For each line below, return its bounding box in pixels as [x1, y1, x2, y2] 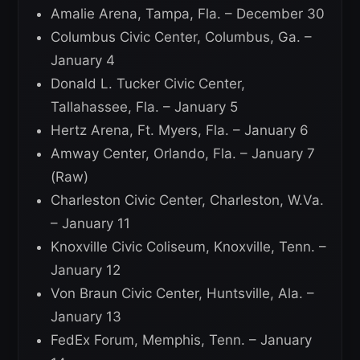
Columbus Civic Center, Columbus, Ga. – [51, 29, 312, 46]
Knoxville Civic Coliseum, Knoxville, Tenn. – [51, 239, 326, 256]
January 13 [51, 309, 121, 325]
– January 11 [51, 215, 130, 232]
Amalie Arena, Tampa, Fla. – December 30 [51, 6, 325, 22]
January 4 [51, 52, 115, 69]
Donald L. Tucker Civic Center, [51, 76, 245, 92]
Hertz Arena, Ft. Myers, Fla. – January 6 [51, 122, 309, 139]
